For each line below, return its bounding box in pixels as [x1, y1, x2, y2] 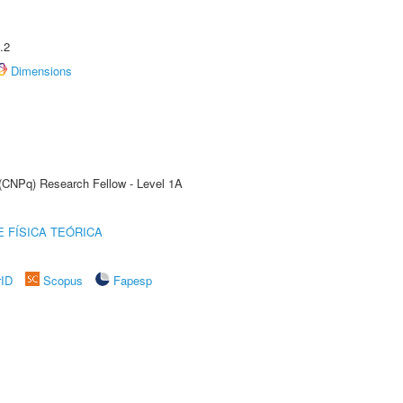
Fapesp [113, 272, 152, 289]
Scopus [43, 272, 83, 289]
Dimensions [11, 62, 72, 79]
